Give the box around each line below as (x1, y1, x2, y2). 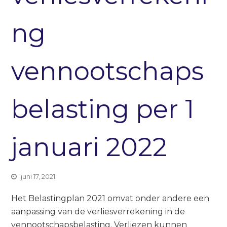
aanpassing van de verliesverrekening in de (11, 206, 185, 216)
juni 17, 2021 (21, 172, 56, 180)
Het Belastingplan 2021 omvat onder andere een (11, 193, 210, 203)
